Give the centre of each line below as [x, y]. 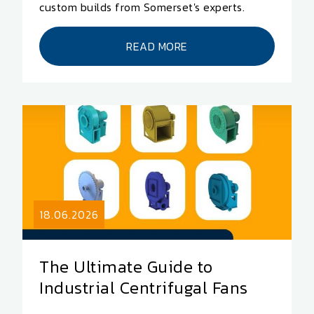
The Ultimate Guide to [126, 266]
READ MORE [157, 46]
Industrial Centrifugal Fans [144, 287]
